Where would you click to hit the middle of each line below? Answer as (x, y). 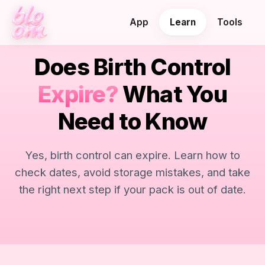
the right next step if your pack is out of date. (132, 189)
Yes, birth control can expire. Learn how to (132, 155)
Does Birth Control (132, 67)
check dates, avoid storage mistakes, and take (132, 172)
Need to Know (132, 121)
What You (172, 94)
